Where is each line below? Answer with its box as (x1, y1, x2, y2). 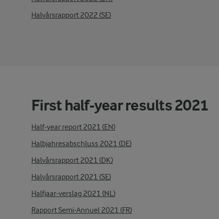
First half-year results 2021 (31, 96, 208, 114)
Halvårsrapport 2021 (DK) (31, 156, 113, 165)
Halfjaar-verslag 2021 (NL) (31, 189, 115, 198)
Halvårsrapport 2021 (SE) (31, 173, 111, 181)
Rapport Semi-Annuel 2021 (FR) (31, 206, 132, 215)
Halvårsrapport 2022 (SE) (31, 11, 111, 20)
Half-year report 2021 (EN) (31, 123, 115, 131)
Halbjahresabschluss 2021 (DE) (31, 139, 131, 148)
